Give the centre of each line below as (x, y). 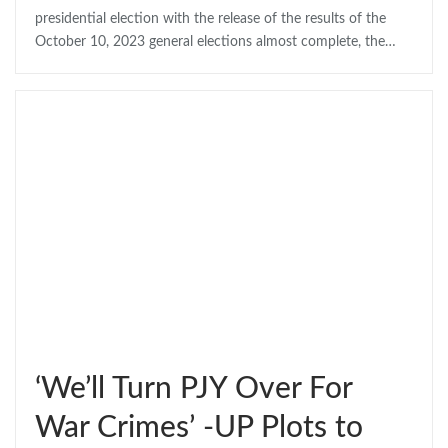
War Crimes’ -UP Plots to (199, 428)
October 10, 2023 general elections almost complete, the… (215, 42)
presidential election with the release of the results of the (210, 19)
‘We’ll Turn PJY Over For (193, 389)
